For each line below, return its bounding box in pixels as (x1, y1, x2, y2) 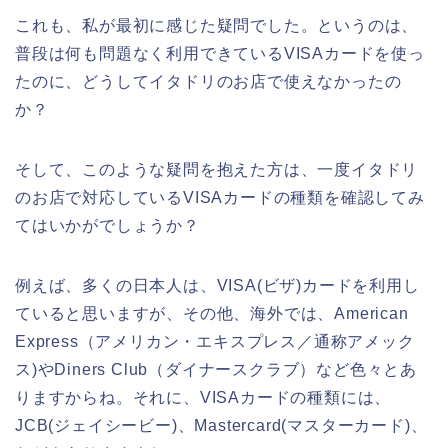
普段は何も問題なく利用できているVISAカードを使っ (15, 44, 425, 62)
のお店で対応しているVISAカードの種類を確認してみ (15, 188, 425, 206)
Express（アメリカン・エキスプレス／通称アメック (15, 332, 415, 350)
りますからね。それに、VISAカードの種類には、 (15, 388, 392, 406)
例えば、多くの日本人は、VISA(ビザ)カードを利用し (15, 276, 420, 294)
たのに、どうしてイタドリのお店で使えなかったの (15, 72, 402, 90)
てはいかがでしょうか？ (15, 216, 200, 234)
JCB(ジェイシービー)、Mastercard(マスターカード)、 (15, 416, 428, 434)
